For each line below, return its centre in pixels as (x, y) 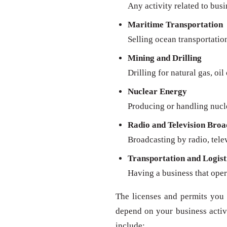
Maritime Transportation (175, 25)
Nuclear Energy (157, 92)
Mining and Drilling (165, 58)
